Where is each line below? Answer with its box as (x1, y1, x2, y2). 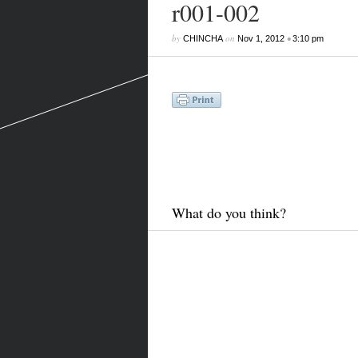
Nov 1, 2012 (237, 34, 284, 43)
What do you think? (171, 203, 286, 222)
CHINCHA (182, 34, 223, 43)
